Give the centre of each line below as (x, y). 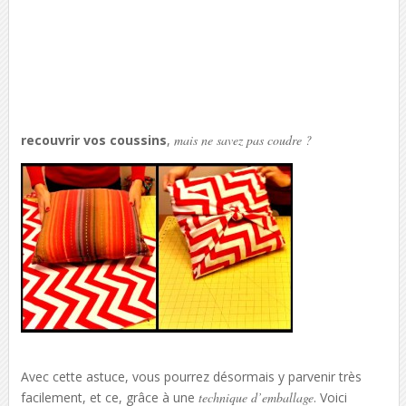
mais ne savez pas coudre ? (242, 140)
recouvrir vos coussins (93, 140)
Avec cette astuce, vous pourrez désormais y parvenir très (191, 376)
